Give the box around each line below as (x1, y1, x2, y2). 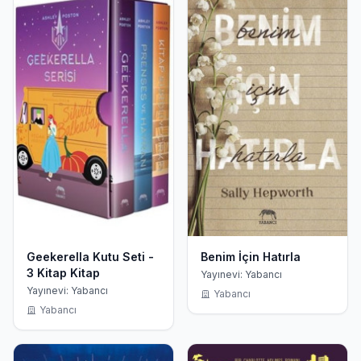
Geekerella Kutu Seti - (27, 249, 154, 263)
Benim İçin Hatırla (201, 249, 301, 263)
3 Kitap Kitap (27, 265, 100, 280)
